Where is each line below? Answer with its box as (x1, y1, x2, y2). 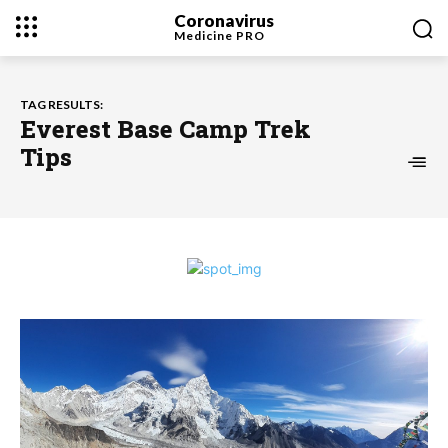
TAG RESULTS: (20, 97, 103, 112)
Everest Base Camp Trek (20, 113, 311, 145)
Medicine (173, 27, 236, 43)
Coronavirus (173, 9, 274, 31)
